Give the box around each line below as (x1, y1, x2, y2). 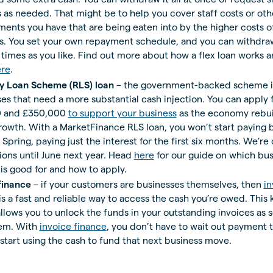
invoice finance (39, 221, 107, 232)
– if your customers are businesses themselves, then (30, 179, 264, 190)
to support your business (68, 107, 177, 118)
